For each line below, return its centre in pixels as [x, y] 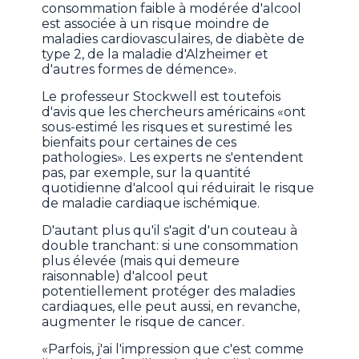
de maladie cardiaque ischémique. [151, 204]
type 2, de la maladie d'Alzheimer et [155, 54]
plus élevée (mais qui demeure [141, 261]
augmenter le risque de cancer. [143, 322]
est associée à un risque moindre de [156, 24]
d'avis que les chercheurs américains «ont [174, 112]
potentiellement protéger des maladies [169, 292]
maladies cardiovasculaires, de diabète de [173, 39]
